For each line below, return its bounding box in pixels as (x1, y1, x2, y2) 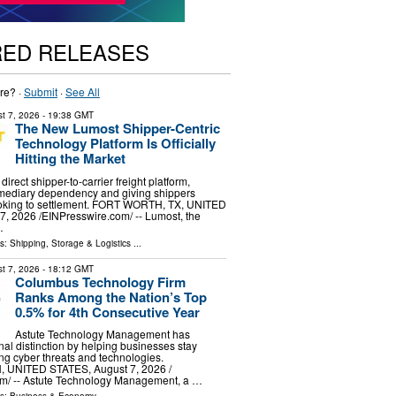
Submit (23, 84, 57, 99)
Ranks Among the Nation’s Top (14, 286, 207, 307)
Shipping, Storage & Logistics (9, 236, 131, 249)
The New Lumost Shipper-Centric (14, 118, 220, 138)
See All (65, 84, 100, 99)
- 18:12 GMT (39, 262, 94, 275)
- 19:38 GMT (39, 109, 94, 121)
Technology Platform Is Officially (14, 133, 216, 153)
